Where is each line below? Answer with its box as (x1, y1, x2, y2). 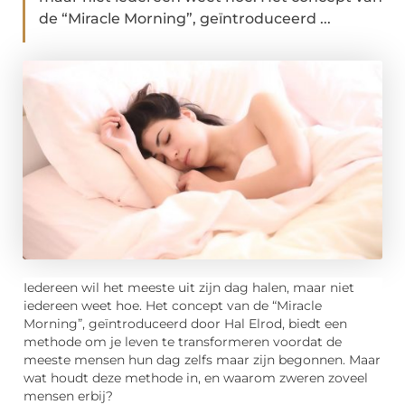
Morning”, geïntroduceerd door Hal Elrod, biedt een (24, 316, 347, 332)
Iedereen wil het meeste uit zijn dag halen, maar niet (24, 280, 354, 296)
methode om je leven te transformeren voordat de (24, 334, 342, 350)
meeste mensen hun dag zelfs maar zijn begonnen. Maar (24, 353, 381, 368)
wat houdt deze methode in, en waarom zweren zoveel (24, 371, 368, 386)
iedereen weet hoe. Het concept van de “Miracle (24, 298, 322, 314)
